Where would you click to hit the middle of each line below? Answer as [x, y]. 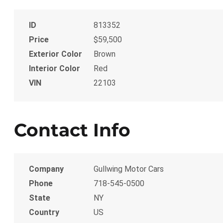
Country [44, 212]
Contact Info [72, 130]
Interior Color [55, 69]
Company [46, 169]
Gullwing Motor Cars [129, 169]
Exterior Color [56, 54]
